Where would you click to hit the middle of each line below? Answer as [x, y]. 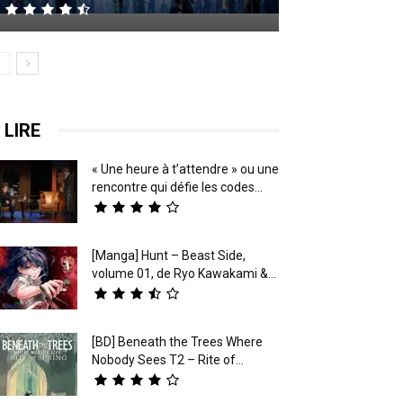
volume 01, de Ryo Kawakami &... [184, 273]
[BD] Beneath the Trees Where [177, 341]
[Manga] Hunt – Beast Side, [169, 255]
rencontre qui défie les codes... [177, 187]
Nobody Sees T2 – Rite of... [168, 359]
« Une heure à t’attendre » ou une [185, 169]
